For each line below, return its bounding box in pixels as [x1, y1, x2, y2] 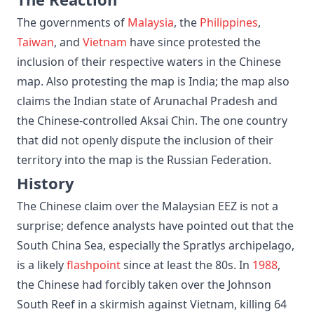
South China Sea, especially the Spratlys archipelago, [17, 237, 294, 253]
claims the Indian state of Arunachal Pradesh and [17, 93, 278, 109]
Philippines [200, 14, 258, 30]
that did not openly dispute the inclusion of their [17, 132, 273, 148]
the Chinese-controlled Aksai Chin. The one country [17, 112, 287, 128]
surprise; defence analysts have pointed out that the [17, 217, 294, 233]
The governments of [17, 14, 128, 30]
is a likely [17, 257, 67, 273]
